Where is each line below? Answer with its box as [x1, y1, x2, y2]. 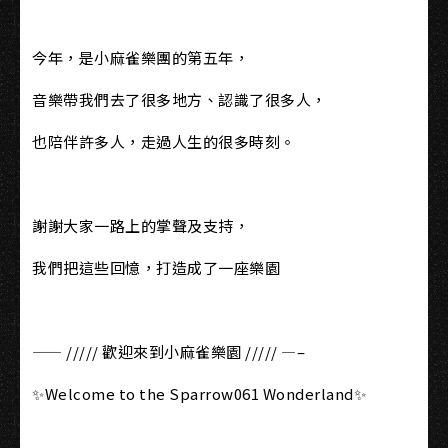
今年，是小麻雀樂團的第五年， [32, 47, 249, 68]
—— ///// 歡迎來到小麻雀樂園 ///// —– [32, 341, 305, 362]
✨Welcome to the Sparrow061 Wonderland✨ [32, 383, 366, 404]
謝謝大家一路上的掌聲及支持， [32, 215, 249, 236]
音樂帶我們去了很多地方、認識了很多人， [32, 89, 327, 110]
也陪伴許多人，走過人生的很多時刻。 [32, 131, 296, 152]
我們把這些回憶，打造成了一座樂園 [32, 257, 280, 278]
